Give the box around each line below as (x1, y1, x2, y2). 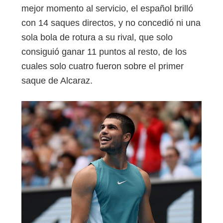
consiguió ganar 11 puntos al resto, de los (21, 46, 187, 57)
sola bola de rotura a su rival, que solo (21, 32, 173, 42)
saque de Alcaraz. (21, 75, 93, 86)
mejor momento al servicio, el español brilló (21, 3, 193, 13)
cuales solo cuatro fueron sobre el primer (21, 61, 184, 71)
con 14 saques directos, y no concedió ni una (21, 17, 201, 28)
